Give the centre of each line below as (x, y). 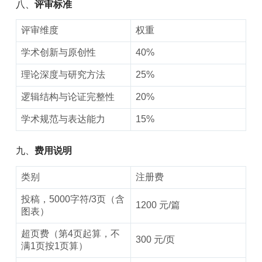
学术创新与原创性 (58, 53)
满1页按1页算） (54, 246)
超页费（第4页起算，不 (70, 234)
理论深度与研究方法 (63, 75)
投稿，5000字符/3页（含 (73, 199)
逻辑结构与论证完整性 (68, 97)
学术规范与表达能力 (63, 119)
